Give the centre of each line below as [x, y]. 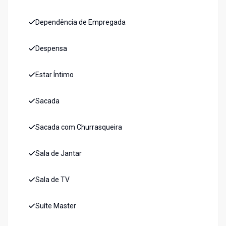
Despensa [51, 49]
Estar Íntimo [54, 75]
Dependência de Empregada [80, 22]
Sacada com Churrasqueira [79, 127]
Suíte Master [56, 206]
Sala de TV [52, 180]
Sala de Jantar [59, 154]
